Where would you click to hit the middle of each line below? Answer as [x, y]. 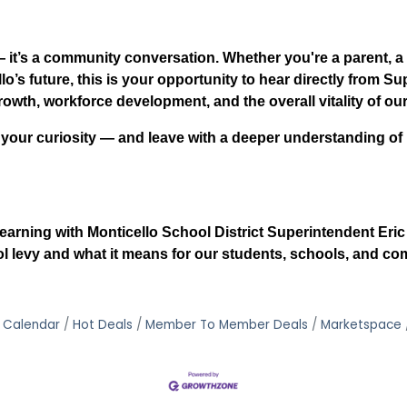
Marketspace [361, 325]
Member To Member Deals [226, 325]
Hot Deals [102, 325]
